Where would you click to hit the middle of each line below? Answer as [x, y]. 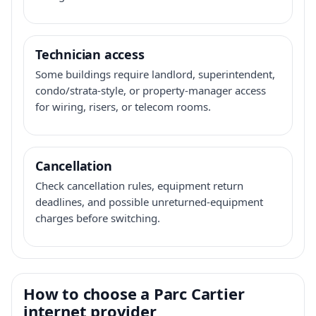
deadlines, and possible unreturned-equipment [149, 201]
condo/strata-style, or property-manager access [151, 90]
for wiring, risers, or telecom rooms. [123, 106]
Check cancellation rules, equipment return [139, 185]
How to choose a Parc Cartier [134, 293]
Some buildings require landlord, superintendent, [155, 74]
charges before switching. [98, 218]
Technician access [90, 54]
